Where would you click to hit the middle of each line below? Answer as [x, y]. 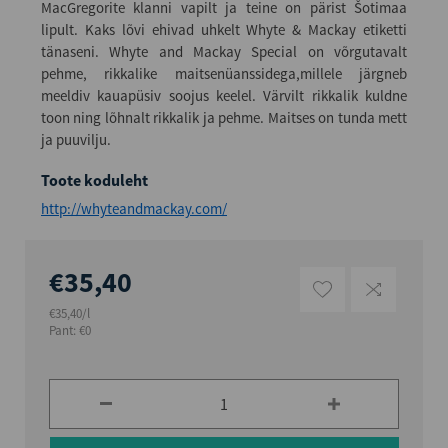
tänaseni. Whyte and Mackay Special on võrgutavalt [224, 51]
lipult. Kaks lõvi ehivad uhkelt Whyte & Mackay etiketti [224, 29]
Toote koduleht [94, 179]
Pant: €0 [70, 330]
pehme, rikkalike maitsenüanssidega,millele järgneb [224, 73]
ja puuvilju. [76, 139]
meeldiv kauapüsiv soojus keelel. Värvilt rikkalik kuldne [224, 95]
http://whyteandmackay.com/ [134, 208]
